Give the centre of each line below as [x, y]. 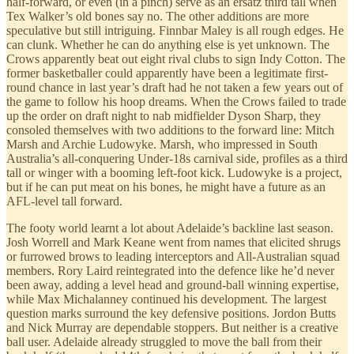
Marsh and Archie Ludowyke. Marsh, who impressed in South [162, 145]
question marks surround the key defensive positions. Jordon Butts [171, 314]
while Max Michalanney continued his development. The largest [166, 299]
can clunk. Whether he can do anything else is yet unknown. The [168, 45]
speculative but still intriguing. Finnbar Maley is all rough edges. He [175, 31]
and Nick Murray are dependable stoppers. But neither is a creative [172, 328]
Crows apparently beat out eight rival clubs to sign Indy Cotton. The [176, 59]
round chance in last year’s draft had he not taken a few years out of [175, 88]
